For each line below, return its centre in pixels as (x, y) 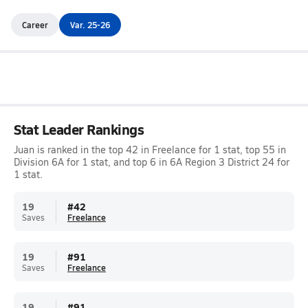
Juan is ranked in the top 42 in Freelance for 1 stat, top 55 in (150, 150)
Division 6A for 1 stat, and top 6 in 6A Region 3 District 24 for (152, 162)
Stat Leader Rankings (79, 129)
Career (35, 24)
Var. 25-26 (90, 24)
